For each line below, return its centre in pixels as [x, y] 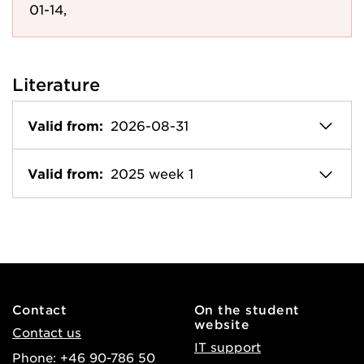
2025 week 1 [152, 173]
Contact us [47, 331]
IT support [227, 346]
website [222, 323]
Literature [56, 84]
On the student [247, 309]
